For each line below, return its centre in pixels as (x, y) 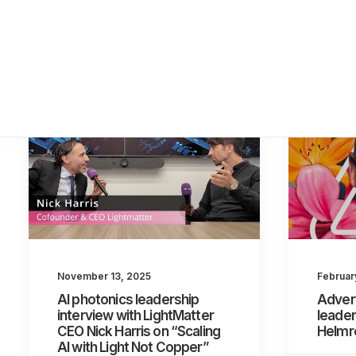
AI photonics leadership (128, 300)
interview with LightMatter (135, 316)
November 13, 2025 (104, 277)
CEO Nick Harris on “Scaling (139, 332)
